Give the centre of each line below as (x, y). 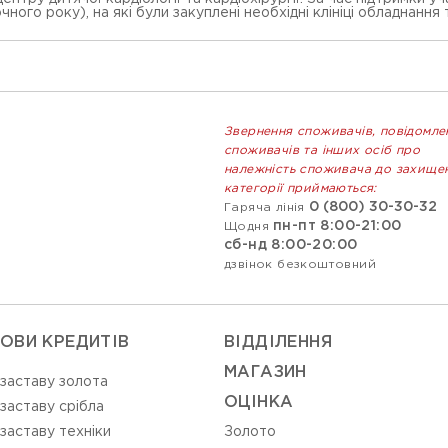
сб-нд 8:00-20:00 (291, 245)
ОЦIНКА (259, 402)
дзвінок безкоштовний (300, 264)
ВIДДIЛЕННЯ (278, 342)
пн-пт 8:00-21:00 (337, 226)
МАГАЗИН (265, 372)
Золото (250, 432)
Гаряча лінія (264, 207)
